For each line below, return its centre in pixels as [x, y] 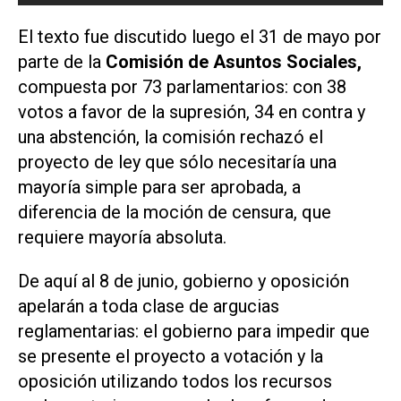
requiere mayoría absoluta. [122, 238]
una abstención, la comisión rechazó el [171, 137]
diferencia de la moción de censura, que [175, 213]
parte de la [60, 62]
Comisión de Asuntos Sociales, [231, 62]
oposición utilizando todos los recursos [175, 381]
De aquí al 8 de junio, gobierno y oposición [183, 281]
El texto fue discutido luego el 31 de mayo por [200, 37]
